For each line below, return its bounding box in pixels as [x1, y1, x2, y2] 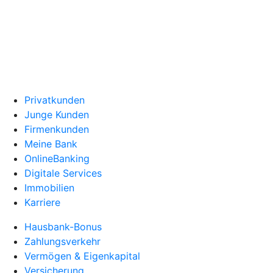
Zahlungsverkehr [24, 235, 101, 247]
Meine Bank [24, 138, 77, 150]
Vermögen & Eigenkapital [24, 250, 140, 262]
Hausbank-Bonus [24, 221, 102, 233]
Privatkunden [24, 94, 85, 106]
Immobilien [24, 182, 74, 194]
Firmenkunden [24, 123, 89, 135]
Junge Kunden [24, 108, 89, 121]
